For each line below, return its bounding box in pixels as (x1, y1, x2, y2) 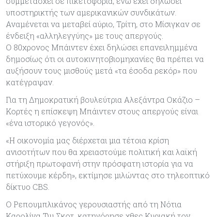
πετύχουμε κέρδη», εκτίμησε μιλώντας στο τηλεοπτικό (6, 170, 210, 180)
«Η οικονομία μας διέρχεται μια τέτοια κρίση (6, 135, 169, 145)
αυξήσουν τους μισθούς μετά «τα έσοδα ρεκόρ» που (6, 65, 197, 76)
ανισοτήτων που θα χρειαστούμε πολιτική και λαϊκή (6, 146, 197, 157)
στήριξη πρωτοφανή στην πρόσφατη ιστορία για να (6, 158, 193, 169)
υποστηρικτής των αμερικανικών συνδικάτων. (6, 7, 176, 17)
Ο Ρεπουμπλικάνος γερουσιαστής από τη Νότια (6, 199, 182, 209)
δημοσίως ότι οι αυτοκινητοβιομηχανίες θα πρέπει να (6, 53, 204, 64)
